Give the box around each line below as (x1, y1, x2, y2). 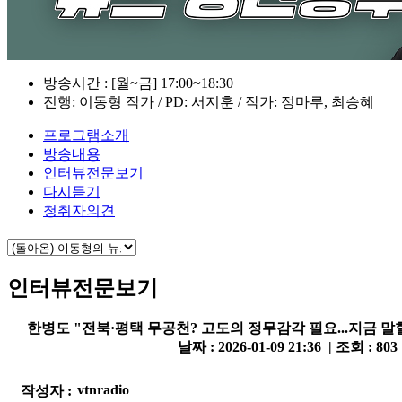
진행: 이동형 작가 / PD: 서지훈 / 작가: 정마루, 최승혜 (43, 93, 374, 109)
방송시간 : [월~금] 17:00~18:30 (43, 74, 233, 91)
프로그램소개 (43, 127, 129, 143)
